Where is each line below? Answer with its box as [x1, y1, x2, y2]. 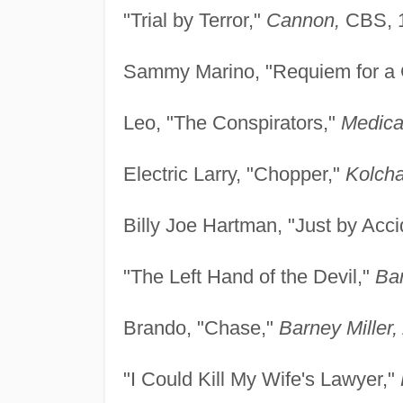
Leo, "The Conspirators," [122, 111, 341, 134]
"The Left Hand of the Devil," [122, 264, 375, 288]
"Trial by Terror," [122, 8, 266, 31]
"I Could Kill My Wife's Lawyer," [122, 367, 400, 390]
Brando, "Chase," [122, 316, 279, 339]
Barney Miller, [278, 316, 398, 339]
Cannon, [265, 8, 340, 31]
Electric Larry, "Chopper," [122, 162, 345, 185]
